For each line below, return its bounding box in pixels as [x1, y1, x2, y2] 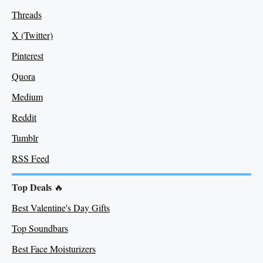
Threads [12, 8, 42, 21]
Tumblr [12, 131, 38, 144]
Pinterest [12, 49, 43, 62]
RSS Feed [12, 151, 49, 164]
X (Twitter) [12, 28, 53, 41]
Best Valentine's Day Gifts [12, 201, 110, 214]
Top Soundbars [12, 221, 68, 234]
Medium [12, 90, 43, 103]
